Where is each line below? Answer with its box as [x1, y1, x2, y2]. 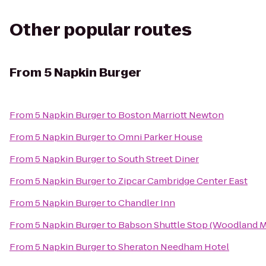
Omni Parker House [118, 131, 202, 143]
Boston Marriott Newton [118, 109, 224, 121]
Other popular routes [9, 18, 192, 42]
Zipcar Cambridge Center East [118, 175, 248, 187]
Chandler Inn [118, 197, 175, 209]
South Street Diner [118, 153, 199, 165]
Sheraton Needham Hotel [118, 240, 229, 253]
